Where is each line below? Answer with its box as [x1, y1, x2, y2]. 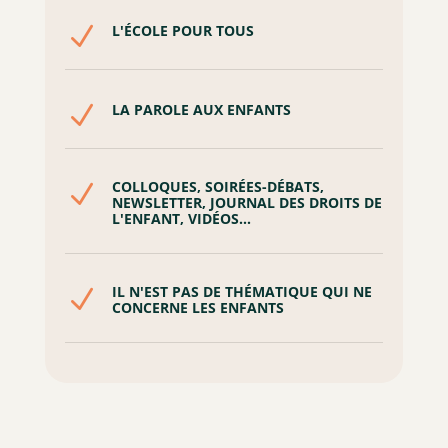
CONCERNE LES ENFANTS [111, 298, 284, 318]
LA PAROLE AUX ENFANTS [111, 100, 291, 120]
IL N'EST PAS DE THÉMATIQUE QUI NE [111, 282, 372, 302]
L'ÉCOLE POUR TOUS [111, 21, 254, 41]
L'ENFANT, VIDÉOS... [111, 209, 251, 229]
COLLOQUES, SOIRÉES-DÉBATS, [111, 177, 324, 197]
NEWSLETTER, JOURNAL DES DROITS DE [111, 193, 382, 213]
